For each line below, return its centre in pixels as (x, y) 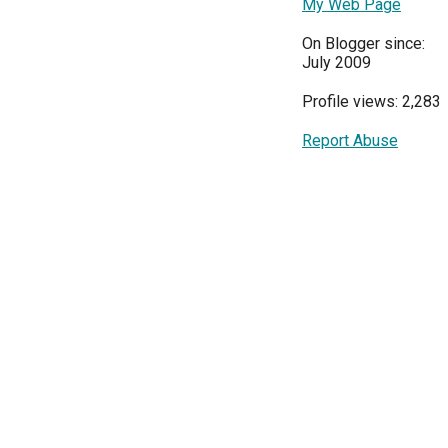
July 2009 (336, 62)
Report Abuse (350, 140)
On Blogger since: (363, 43)
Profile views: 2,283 (371, 101)
